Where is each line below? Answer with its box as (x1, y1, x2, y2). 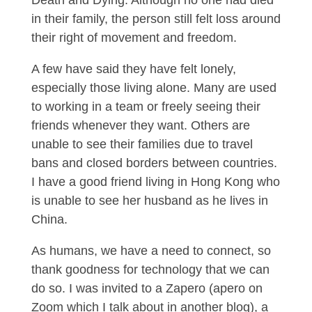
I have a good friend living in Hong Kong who (31, 175, 280, 189)
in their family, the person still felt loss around (31, 12, 281, 26)
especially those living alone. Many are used (31, 81, 276, 95)
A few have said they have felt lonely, (31, 62, 236, 77)
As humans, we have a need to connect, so (31, 244, 271, 258)
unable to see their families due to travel (31, 137, 253, 152)
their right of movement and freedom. (31, 31, 237, 45)
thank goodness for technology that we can (31, 263, 270, 277)
